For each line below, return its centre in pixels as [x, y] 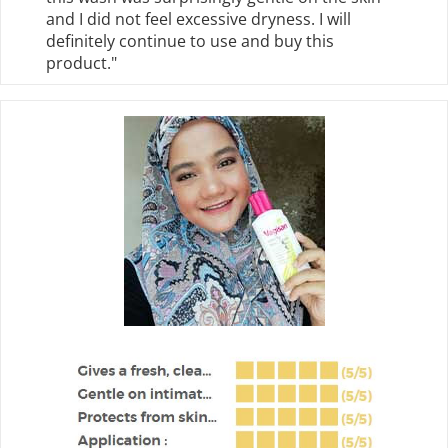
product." [81, 63]
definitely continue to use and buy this [190, 41]
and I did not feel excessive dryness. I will [198, 19]
